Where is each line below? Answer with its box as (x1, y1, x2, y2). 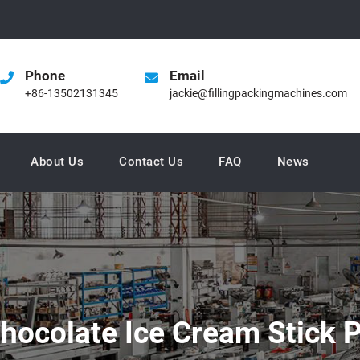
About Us (31, 154, 84, 169)
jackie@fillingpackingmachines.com (170, 87, 347, 100)
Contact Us (119, 154, 183, 169)
